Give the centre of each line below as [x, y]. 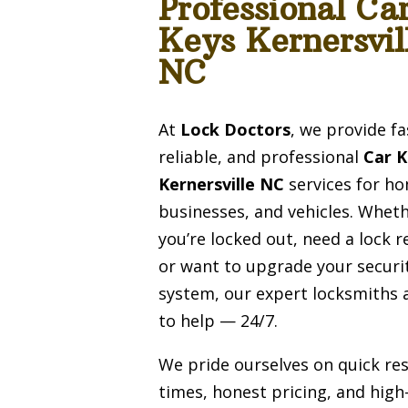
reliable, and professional [261, 156]
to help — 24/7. [219, 320]
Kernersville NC [222, 184]
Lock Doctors [236, 129]
